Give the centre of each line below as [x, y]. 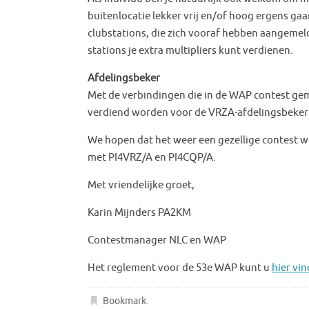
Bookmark [125, 301]
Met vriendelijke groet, [141, 185]
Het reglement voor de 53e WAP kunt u [180, 268]
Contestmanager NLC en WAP [157, 240]
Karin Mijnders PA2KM [139, 212]
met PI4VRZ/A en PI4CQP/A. [152, 157]
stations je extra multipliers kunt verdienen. [190, 50]
